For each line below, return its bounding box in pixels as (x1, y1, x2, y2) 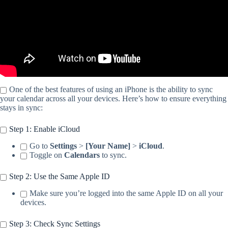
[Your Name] (85, 141, 130, 151)
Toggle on (30, 151, 64, 160)
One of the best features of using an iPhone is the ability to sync (9, 85, 213, 94)
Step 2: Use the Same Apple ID (9, 172, 110, 181)
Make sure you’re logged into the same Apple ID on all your (30, 189, 223, 198)
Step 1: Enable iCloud (9, 125, 80, 134)
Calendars (64, 151, 100, 160)
